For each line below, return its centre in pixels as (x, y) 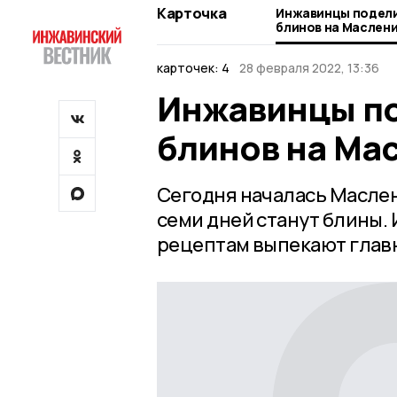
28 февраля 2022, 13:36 (309, 68)
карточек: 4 (193, 68)
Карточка (192, 13)
